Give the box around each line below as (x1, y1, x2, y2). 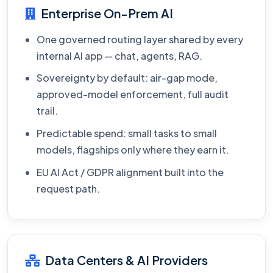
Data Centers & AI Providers (45, 252, 208, 268)
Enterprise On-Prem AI (41, 5, 173, 21)
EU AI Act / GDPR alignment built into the (37, 165, 224, 179)
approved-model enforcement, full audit (37, 88, 229, 101)
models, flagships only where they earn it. (37, 143, 230, 157)
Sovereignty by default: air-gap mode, (37, 71, 218, 85)
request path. (37, 182, 101, 195)
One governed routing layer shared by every (37, 32, 244, 46)
